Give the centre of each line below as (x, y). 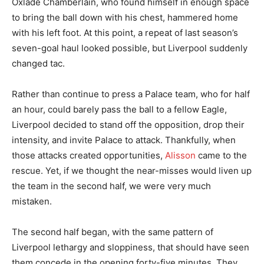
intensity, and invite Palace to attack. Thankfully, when (124, 140)
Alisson (180, 155)
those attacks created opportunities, (88, 155)
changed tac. (38, 63)
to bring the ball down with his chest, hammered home (125, 17)
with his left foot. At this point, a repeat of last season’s (125, 32)
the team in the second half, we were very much (111, 186)
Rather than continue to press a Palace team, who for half (131, 94)
